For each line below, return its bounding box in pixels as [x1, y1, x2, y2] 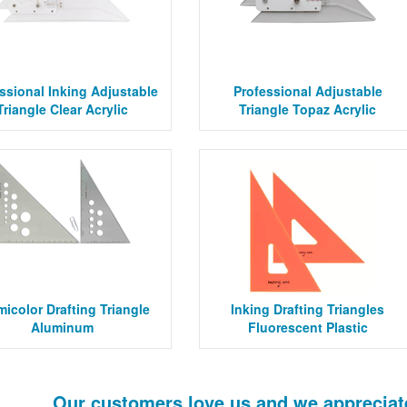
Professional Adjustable [233, 82, 382, 100]
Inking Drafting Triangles [231, 300, 385, 318]
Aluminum [31, 318, 94, 336]
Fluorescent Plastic [247, 318, 368, 336]
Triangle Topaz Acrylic [239, 100, 377, 118]
